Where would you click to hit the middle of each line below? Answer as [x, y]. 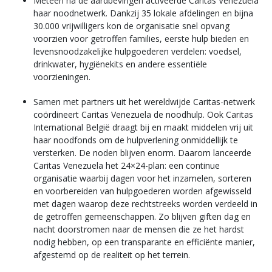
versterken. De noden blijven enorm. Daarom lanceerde [142, 153]
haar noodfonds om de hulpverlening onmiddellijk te [136, 140]
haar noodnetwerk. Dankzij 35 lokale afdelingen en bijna [143, 13]
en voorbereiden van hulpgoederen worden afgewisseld [142, 191]
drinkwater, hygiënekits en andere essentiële [120, 64]
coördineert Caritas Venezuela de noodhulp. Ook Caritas [143, 114]
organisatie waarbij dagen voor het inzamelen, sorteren [142, 178]
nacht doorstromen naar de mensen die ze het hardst [139, 229]
